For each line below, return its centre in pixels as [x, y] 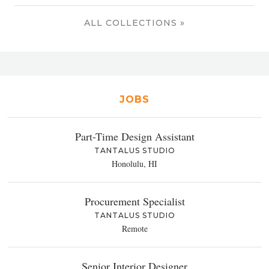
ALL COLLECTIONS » [134, 23]
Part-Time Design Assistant [134, 136]
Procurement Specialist [134, 201]
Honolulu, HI [134, 163]
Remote [134, 228]
